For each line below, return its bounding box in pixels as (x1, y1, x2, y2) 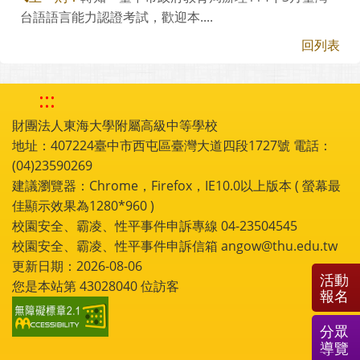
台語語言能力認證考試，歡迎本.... (20, 7, 213, 26)
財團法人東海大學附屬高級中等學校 (12, 116, 218, 134)
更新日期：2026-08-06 (12, 256, 142, 275)
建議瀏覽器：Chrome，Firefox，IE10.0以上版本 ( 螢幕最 (12, 176, 341, 194)
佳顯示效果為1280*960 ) (12, 196, 154, 215)
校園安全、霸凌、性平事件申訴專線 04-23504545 (12, 216, 297, 235)
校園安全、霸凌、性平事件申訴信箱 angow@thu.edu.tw (12, 236, 337, 255)
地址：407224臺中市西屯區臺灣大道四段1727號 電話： (12, 136, 332, 154)
